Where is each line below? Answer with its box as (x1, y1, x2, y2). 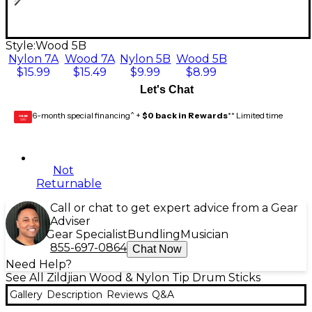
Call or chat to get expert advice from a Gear (50, 201, 298, 215)
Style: (6, 39, 36, 53)
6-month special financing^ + (32, 110, 142, 121)
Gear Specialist (46, 228, 127, 242)
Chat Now (132, 243, 182, 256)
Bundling (127, 228, 180, 242)
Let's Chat (139, 84, 194, 96)
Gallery (10, 288, 42, 302)
